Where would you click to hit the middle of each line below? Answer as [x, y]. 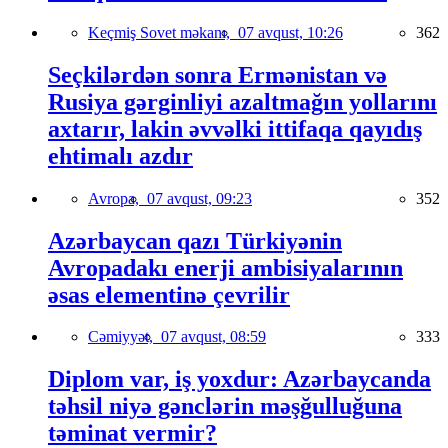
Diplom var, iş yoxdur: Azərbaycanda [239, 379]
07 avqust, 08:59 [213, 337]
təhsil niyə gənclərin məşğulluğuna [225, 406]
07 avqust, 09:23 [199, 198]
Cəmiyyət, [124, 337]
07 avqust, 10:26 [290, 32]
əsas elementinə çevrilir [169, 294]
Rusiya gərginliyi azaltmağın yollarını [242, 101]
